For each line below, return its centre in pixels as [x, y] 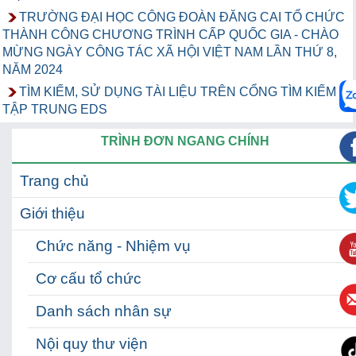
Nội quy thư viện [92, 344]
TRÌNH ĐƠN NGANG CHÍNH [185, 141]
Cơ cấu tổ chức [89, 279]
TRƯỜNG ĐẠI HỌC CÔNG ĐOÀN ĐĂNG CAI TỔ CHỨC [182, 17]
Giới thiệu [52, 214]
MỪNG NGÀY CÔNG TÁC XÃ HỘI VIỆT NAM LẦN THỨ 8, [170, 52]
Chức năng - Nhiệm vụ [113, 246]
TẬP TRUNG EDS [55, 110]
